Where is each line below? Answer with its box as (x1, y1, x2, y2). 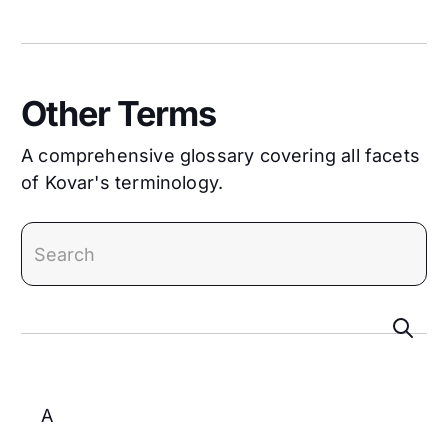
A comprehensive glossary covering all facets (21, 145, 420, 166)
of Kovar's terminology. (21, 172, 224, 193)
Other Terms (21, 93, 216, 134)
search (21, 299, 82, 320)
